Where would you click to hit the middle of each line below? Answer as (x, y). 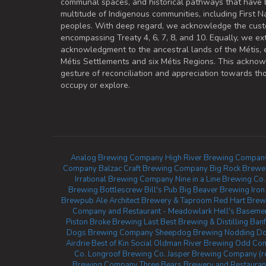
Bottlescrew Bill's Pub (138, 190)
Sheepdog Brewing (189, 233)
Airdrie (78, 243)
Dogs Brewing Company (110, 233)
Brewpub (77, 201)
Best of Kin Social (122, 243)
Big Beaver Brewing (214, 190)
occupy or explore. (95, 85)
